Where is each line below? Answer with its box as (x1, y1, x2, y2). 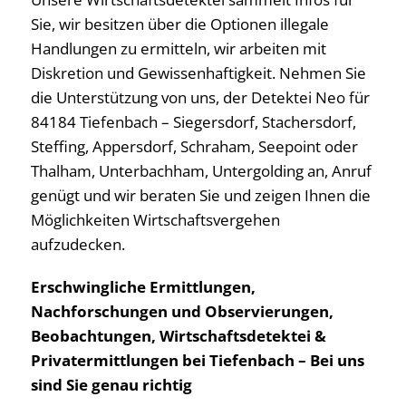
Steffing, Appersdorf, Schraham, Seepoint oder (31, 136, 358, 158)
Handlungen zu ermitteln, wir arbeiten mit (31, 38, 326, 60)
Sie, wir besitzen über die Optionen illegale (31, 14, 329, 35)
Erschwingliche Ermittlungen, (31, 276, 256, 298)
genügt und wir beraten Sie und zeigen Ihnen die (31, 185, 371, 207)
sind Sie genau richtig (31, 374, 192, 396)
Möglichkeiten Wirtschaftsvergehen (31, 209, 280, 231)
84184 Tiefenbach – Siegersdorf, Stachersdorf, (31, 111, 356, 133)
